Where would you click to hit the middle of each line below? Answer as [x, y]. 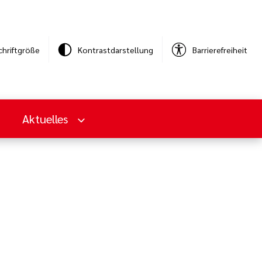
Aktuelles [46, 118]
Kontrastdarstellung [116, 49]
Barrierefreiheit [220, 49]
